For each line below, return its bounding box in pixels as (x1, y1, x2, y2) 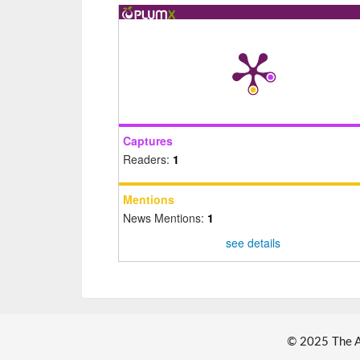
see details (225, 235, 280, 252)
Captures (123, 133, 173, 149)
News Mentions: (123, 210, 207, 227)
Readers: (123, 151, 173, 168)
